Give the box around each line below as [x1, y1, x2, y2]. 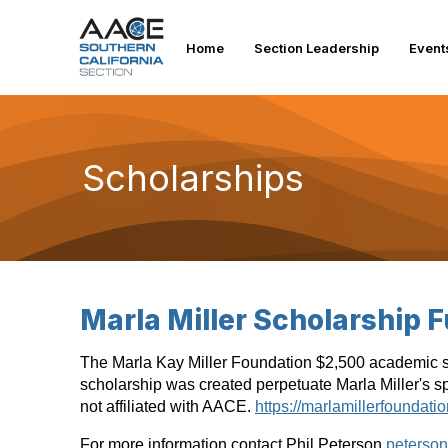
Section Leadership [253, 39, 379, 56]
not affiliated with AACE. [80, 398, 255, 415]
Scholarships [82, 155, 304, 200]
